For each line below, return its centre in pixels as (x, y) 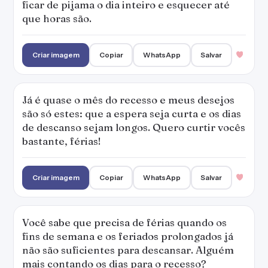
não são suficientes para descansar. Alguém (128, 250)
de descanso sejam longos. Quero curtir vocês (134, 127)
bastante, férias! (62, 141)
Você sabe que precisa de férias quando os (124, 222)
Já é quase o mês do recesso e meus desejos (128, 100)
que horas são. (57, 18)
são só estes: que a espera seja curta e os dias (132, 113)
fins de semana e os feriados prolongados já (128, 236)
